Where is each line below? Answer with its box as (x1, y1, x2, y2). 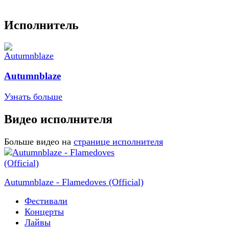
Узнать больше (4, 91, 62, 102)
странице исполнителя (74, 136, 163, 147)
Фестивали (25, 196, 67, 206)
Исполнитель (4, 18, 79, 32)
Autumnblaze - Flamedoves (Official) (4, 177, 144, 187)
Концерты (25, 207, 64, 217)
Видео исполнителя (4, 112, 112, 126)
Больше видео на (4, 136, 71, 147)
